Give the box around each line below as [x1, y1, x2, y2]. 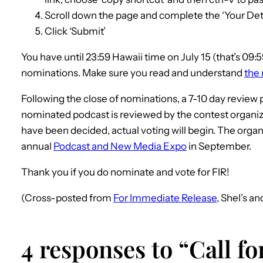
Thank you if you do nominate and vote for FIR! [21, 166, 230, 178]
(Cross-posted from [21, 191, 113, 204]
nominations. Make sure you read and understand [21, 66, 244, 79]
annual [21, 140, 53, 152]
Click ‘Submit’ [45, 25, 106, 37]
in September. [187, 140, 251, 152]
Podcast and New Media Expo [53, 140, 187, 152]
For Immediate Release [113, 191, 217, 204]
